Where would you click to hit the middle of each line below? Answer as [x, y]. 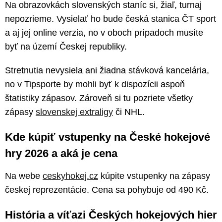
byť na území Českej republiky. [66, 47]
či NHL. [129, 112]
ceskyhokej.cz [70, 176]
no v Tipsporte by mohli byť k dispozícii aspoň [95, 84]
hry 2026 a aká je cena [61, 154]
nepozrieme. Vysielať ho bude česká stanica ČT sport [111, 19]
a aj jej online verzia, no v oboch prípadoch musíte [104, 33]
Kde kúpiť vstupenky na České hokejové [108, 137]
